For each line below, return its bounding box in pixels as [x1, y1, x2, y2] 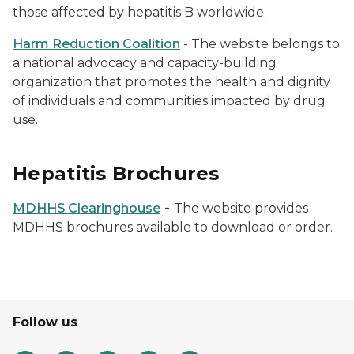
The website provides [174, 201, 308, 216]
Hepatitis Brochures [13, 162, 220, 185]
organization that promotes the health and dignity [13, 74, 330, 89]
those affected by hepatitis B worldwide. [13, 5, 269, 20]
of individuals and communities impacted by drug [13, 93, 326, 108]
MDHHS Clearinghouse [13, 201, 160, 216]
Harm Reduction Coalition [13, 36, 180, 51]
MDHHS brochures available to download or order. [13, 220, 333, 235]
